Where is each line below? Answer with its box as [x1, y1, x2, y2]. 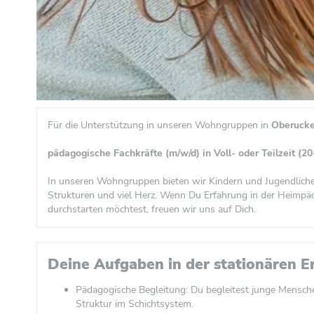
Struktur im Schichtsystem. [76, 297, 193, 310]
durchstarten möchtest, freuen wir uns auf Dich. [48, 203, 256, 216]
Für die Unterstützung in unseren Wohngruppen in [48, 118, 271, 132]
